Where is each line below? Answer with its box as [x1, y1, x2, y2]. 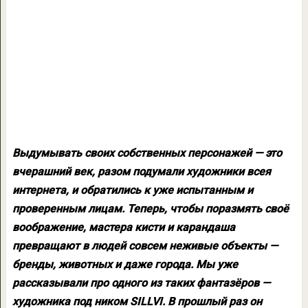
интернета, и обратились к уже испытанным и [12, 184, 253, 197]
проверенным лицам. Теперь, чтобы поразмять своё [12, 202, 289, 215]
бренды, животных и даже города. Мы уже [12, 258, 238, 271]
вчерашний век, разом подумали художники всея [12, 165, 271, 178]
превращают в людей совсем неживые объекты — [12, 239, 278, 252]
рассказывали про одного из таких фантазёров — [12, 276, 270, 289]
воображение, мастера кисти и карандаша [12, 221, 235, 234]
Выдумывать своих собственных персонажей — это [12, 146, 282, 159]
